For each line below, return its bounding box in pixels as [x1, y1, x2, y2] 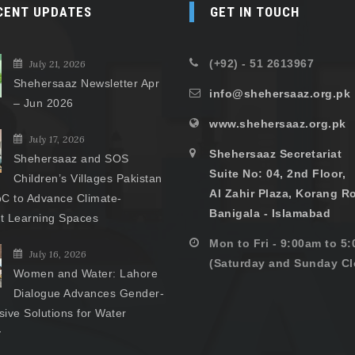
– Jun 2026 [13, 97, 74, 110]
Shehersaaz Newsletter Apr [13, 77, 159, 90]
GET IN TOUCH [210, 4, 300, 21]
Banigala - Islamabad [209, 207, 330, 220]
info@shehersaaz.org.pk [209, 87, 350, 101]
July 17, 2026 [29, 133, 85, 146]
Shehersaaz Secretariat [209, 147, 342, 161]
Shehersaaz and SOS [13, 152, 129, 166]
